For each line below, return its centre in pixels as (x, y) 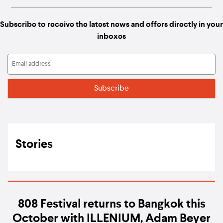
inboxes (111, 37)
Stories (34, 145)
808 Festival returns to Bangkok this (111, 205)
